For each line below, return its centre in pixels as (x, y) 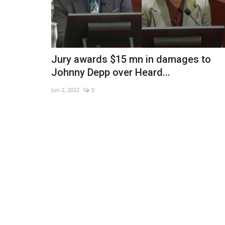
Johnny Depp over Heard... (111, 73)
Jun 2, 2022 (65, 90)
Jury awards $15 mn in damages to (131, 60)
